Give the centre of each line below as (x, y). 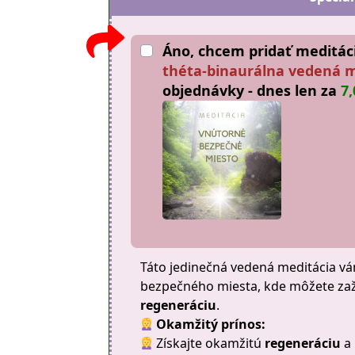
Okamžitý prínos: (211, 324)
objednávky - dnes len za (252, 90)
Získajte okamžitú (209, 343)
